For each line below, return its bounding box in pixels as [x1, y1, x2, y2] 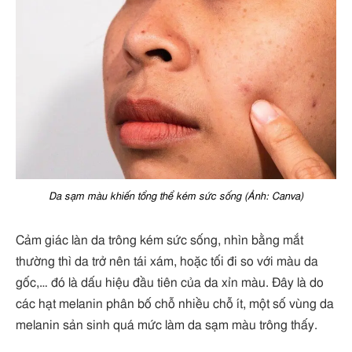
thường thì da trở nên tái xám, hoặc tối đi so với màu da [16, 255, 318, 269]
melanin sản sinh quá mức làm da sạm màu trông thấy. [16, 319, 317, 332]
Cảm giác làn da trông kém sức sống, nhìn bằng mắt [16, 234, 303, 247]
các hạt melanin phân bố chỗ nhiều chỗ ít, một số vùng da [16, 298, 334, 311]
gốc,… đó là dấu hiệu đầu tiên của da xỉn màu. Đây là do [16, 277, 324, 290]
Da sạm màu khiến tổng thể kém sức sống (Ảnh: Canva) [49, 191, 303, 203]
